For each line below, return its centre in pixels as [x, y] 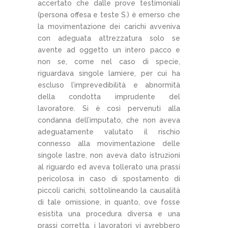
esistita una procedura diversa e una [109, 213]
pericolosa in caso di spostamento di [109, 178]
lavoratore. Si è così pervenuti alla [109, 108]
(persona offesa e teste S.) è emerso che [109, 15]
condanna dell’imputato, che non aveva [109, 120]
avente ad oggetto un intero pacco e [109, 50]
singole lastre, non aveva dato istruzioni [109, 155]
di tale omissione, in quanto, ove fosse [109, 202]
